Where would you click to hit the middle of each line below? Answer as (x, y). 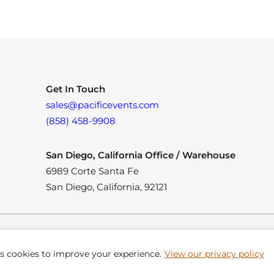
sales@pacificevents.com (102, 105)
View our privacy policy (214, 254)
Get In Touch (75, 89)
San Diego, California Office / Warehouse (140, 155)
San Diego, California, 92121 (106, 187)
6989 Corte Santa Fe (95, 171)
